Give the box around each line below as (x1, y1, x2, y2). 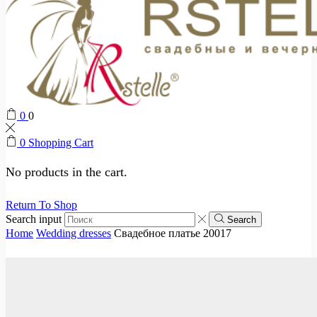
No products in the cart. (6, 165, 127, 180)
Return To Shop (6, 199, 77, 212)
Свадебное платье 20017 (114, 227, 231, 240)
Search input (6, 213, 62, 226)
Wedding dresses (36, 227, 111, 240)
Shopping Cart (28, 137, 93, 149)
